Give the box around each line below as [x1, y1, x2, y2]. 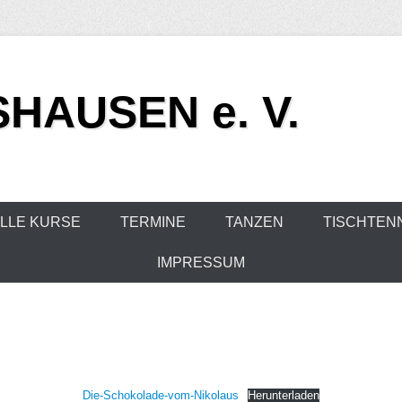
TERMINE [119, 214, 186, 230]
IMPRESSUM [157, 255, 245, 270]
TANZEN [224, 214, 284, 230]
